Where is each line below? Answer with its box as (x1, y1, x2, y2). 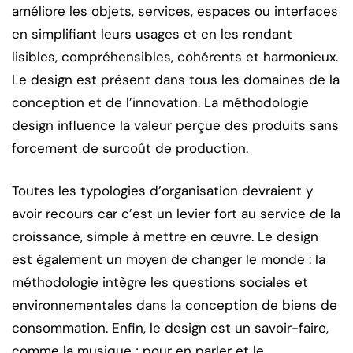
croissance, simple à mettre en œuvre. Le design (12, 227, 318, 245)
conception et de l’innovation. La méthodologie (12, 93, 309, 111)
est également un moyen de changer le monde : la (12, 250, 325, 268)
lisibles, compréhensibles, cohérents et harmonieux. (12, 47, 338, 65)
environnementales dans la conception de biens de (12, 295, 337, 314)
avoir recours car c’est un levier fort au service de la (12, 204, 340, 222)
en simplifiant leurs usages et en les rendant (12, 24, 292, 43)
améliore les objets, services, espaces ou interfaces (12, 2, 338, 20)
